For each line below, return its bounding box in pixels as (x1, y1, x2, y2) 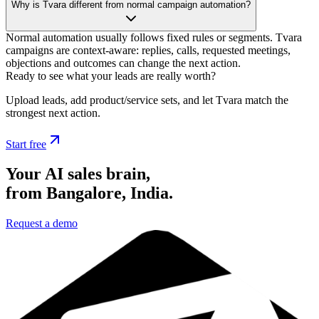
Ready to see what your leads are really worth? (6, 69, 216, 82)
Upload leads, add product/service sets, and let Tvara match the (6, 93, 288, 106)
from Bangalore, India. (6, 184, 173, 203)
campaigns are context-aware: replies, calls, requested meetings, (6, 43, 291, 56)
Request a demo (6, 217, 78, 230)
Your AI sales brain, (6, 164, 150, 184)
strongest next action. (6, 106, 100, 119)
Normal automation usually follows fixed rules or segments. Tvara (6, 31, 302, 43)
